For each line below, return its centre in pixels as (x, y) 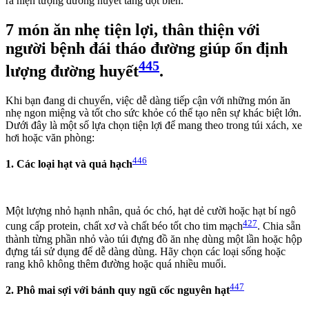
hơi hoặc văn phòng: (50, 138)
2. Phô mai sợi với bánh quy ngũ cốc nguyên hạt (118, 290)
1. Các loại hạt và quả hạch (69, 164)
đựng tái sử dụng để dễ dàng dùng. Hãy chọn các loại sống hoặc (146, 251)
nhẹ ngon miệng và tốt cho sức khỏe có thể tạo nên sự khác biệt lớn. (153, 113)
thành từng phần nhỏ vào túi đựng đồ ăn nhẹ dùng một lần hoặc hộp (154, 239)
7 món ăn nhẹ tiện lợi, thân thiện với (133, 30)
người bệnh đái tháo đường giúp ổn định (147, 49)
